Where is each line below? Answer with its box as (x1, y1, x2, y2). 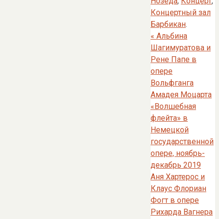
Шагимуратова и (151, 43, 211, 53)
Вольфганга (151, 78, 194, 88)
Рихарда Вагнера (151, 207, 213, 217)
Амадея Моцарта (151, 90, 212, 100)
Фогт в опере (151, 196, 199, 205)
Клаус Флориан (151, 184, 206, 194)
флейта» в (151, 113, 188, 123)
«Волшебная (151, 102, 196, 111)
